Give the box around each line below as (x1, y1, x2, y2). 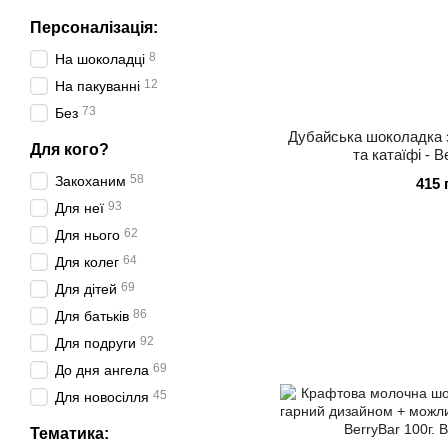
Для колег (55, 254, 119, 270)
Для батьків (55, 308, 129, 324)
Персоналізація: (30, 19, 158, 36)
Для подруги (55, 335, 136, 351)
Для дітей (55, 281, 117, 297)
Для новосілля (55, 389, 149, 405)
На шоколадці (55, 51, 145, 67)
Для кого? (30, 141, 109, 158)
